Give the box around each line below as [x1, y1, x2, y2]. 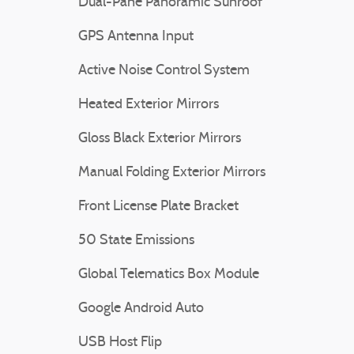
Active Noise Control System [78, 63, 250, 78]
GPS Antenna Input [78, 29, 194, 44]
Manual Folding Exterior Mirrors [78, 165, 265, 180]
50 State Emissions [78, 233, 194, 248]
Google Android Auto [78, 301, 204, 316]
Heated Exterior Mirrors [78, 97, 219, 112]
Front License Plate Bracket [78, 199, 239, 214]
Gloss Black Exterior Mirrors [78, 131, 241, 146]
